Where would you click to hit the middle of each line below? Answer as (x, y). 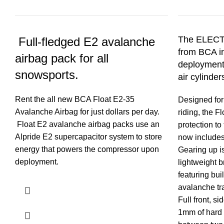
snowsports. (47, 75)
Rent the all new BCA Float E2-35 (75, 99)
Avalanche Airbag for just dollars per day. (87, 112)
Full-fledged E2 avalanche (85, 42)
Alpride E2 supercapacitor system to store (88, 137)
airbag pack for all (62, 58)
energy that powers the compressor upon (87, 149)
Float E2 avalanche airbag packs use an (87, 124)
